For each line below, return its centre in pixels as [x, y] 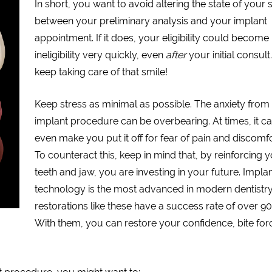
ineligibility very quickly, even [100, 55]
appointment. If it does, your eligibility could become [151, 38]
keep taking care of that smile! [101, 72]
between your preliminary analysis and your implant [151, 21]
